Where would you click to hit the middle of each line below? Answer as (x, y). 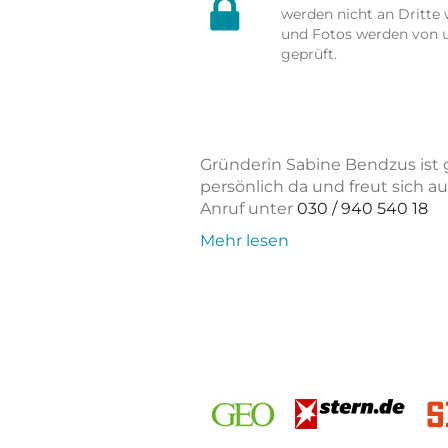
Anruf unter (248, 209)
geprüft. (308, 54)
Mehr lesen (244, 241)
